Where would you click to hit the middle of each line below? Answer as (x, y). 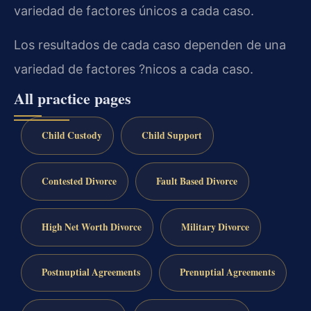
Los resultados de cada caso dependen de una (150, 44)
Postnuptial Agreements (91, 272)
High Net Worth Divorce (91, 227)
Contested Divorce (79, 181)
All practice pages (73, 99)
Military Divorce (215, 227)
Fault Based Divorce (196, 181)
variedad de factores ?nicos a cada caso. (134, 69)
